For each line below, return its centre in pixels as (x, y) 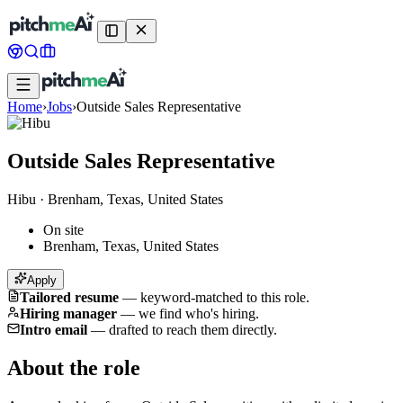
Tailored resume (69, 297)
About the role (74, 367)
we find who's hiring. (199, 313)
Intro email (54, 329)
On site (63, 229)
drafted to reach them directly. (193, 329)
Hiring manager (68, 313)
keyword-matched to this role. (225, 297)
